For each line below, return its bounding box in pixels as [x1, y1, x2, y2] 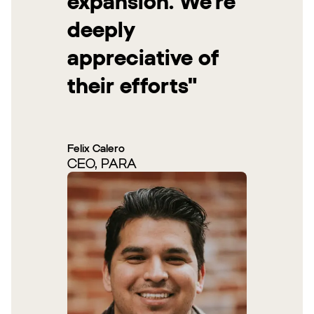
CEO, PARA [67, 155, 137, 171]
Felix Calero [67, 142, 125, 154]
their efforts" [67, 72, 197, 98]
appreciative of [67, 44, 219, 70]
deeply [67, 16, 135, 42]
